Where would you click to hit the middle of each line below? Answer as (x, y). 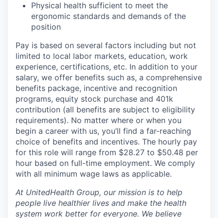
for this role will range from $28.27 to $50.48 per (107, 152)
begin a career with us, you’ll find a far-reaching (103, 131)
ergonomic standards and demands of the (109, 16)
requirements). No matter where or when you (99, 120)
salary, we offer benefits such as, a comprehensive (109, 77)
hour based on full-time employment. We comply (105, 163)
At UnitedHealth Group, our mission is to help (99, 192)
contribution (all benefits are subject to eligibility (105, 109)
